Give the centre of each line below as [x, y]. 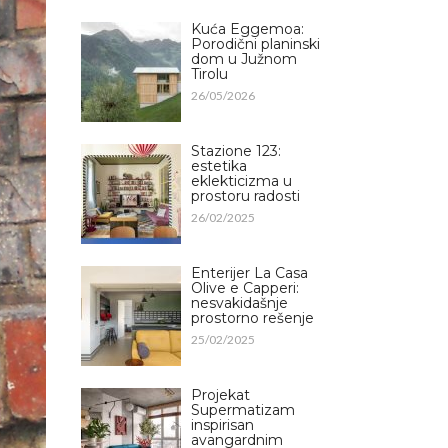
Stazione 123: [236, 150]
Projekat [220, 394]
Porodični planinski [255, 43]
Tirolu [209, 73]
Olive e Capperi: [245, 287]
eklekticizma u [241, 180]
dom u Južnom [244, 58]
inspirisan [222, 424]
